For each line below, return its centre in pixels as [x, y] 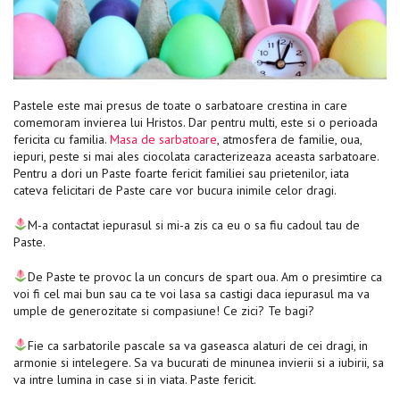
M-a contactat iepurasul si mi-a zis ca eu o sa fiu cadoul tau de [193, 225]
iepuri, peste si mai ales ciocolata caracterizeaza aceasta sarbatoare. [196, 156]
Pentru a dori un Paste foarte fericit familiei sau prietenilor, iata [181, 173]
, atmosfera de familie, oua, [289, 139]
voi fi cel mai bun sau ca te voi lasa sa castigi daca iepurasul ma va [192, 293]
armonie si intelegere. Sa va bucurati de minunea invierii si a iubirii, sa [199, 362]
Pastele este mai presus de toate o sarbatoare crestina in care [180, 105]
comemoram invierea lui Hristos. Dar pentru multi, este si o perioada [196, 122]
